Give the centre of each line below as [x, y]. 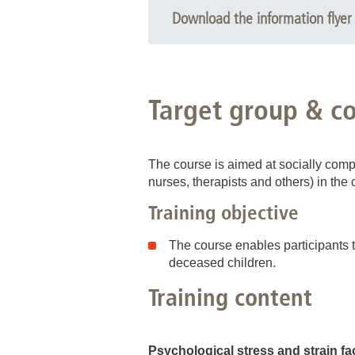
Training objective [223, 212]
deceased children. [222, 262]
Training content [230, 298]
